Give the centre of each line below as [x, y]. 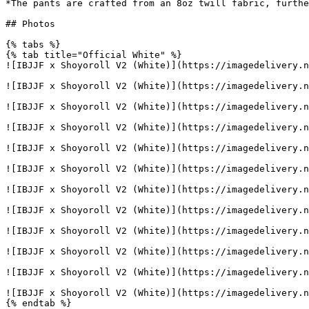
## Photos [30, 24]
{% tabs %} [33, 44]
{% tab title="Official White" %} [94, 55]
